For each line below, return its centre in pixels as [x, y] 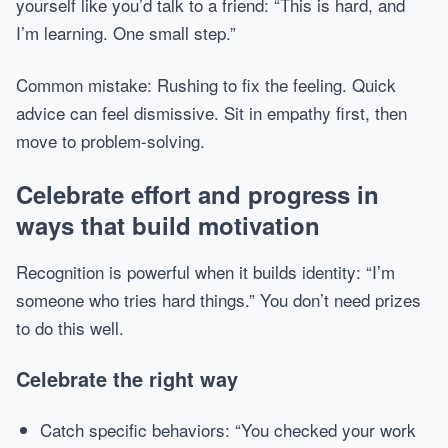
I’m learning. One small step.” [126, 32]
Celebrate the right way [127, 378]
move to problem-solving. [110, 140]
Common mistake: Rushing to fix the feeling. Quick [206, 84]
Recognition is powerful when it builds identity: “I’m [205, 271]
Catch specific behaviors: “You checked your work [228, 429]
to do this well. [70, 327]
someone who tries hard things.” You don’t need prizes [218, 299]
